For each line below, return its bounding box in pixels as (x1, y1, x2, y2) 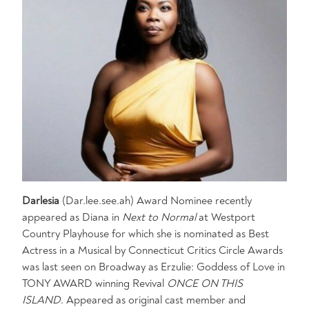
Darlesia (22, 194, 62, 208)
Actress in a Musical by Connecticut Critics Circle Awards (22, 243, 283, 257)
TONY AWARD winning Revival (22, 277, 164, 290)
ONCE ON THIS (164, 277, 243, 290)
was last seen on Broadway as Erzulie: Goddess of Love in (22, 260, 285, 274)
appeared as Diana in (22, 210, 122, 224)
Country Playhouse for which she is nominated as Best (22, 227, 269, 241)
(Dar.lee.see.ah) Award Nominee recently (62, 194, 252, 208)
